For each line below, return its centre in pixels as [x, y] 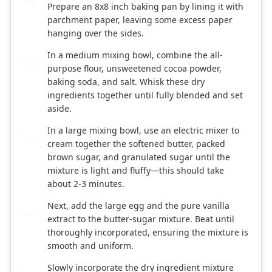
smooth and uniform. [90, 245]
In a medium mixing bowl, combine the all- [135, 55]
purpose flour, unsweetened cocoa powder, [134, 68]
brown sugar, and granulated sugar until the [139, 157]
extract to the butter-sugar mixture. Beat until [141, 219]
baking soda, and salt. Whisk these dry [126, 81]
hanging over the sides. [96, 33]
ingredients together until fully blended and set [145, 95]
